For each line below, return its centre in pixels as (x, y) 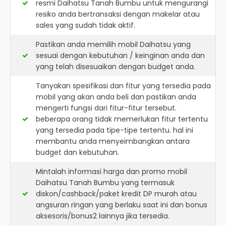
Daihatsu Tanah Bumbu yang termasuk (105, 183)
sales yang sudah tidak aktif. (86, 25)
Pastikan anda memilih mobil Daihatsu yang (113, 44)
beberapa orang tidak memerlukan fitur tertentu (122, 119)
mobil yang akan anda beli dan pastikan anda (116, 97)
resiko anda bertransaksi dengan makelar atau (118, 14)
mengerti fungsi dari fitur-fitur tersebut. (106, 108)
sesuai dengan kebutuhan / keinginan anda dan (120, 55)
